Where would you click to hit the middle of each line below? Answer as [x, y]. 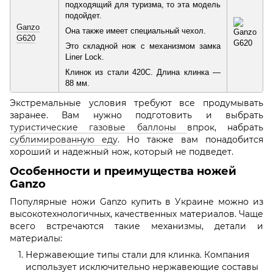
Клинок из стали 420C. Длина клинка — [143, 73]
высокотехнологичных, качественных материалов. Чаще [136, 214]
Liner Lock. [85, 57]
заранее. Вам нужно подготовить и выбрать [136, 115]
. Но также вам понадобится [190, 140]
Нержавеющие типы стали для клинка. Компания [137, 255]
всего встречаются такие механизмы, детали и [136, 226]
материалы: [36, 239]
